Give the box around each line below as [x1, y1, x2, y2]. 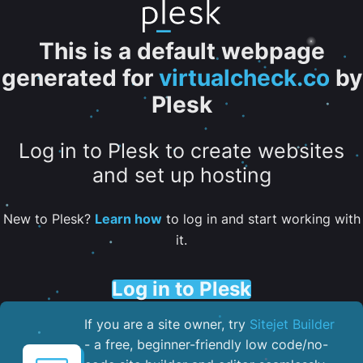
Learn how [94, 210, 162, 227]
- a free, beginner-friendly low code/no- [84, 335, 328, 352]
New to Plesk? [2, 210, 95, 227]
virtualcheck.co [158, 64, 330, 92]
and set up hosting [92, 163, 271, 188]
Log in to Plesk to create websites [19, 139, 344, 164]
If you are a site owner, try [84, 315, 250, 332]
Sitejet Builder [250, 315, 335, 332]
